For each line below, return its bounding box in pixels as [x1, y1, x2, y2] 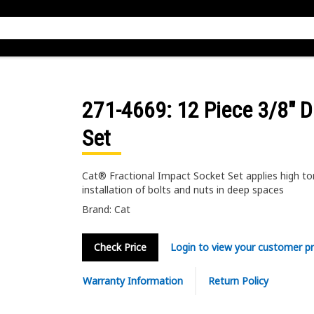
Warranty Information [82, 274, 183, 287]
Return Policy [207, 274, 268, 287]
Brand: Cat [81, 203, 130, 216]
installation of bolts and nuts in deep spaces [81, 183, 284, 196]
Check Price [93, 240, 146, 254]
